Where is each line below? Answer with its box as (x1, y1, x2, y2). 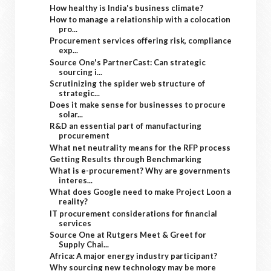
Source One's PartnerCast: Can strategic (50, 57, 206, 67)
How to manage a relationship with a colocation (50, 15, 231, 24)
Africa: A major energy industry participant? (50, 251, 218, 261)
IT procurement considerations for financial (50, 208, 218, 218)
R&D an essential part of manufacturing (50, 121, 202, 131)
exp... (59, 45, 79, 56)
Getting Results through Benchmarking (50, 154, 202, 164)
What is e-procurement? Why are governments (50, 166, 231, 175)
